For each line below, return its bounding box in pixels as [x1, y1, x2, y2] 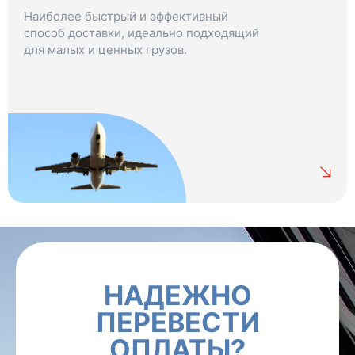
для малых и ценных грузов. [24, 41, 187, 57]
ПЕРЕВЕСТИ [95, 305, 260, 338]
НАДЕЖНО [103, 278, 252, 311]
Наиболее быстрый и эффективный [24, 8, 228, 24]
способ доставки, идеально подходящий [24, 25, 259, 40]
